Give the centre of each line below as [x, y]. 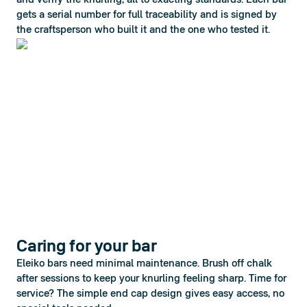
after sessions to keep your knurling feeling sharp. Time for [151, 279]
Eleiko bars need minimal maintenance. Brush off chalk [144, 264]
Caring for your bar [87, 247]
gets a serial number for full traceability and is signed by [147, 15]
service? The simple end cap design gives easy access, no [150, 294]
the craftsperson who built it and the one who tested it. [143, 30]
